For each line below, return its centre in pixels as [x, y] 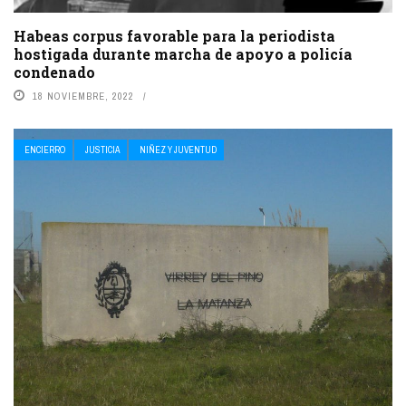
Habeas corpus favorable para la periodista [174, 36]
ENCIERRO [45, 150]
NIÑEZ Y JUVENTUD [178, 150]
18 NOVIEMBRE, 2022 [83, 97]
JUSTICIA [102, 150]
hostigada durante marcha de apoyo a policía [183, 54]
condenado [56, 72]
